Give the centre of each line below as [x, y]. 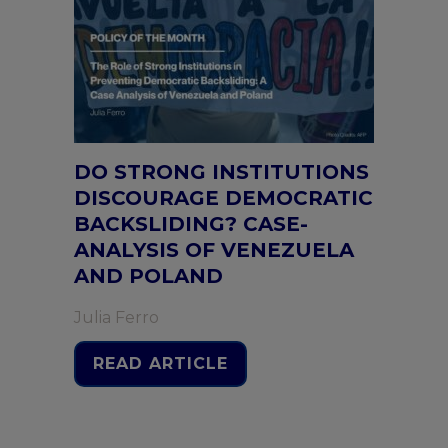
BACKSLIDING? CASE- [191, 224]
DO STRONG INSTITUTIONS [221, 172]
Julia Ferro [116, 317]
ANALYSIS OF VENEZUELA [214, 250]
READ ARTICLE [160, 363]
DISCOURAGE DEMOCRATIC [223, 198]
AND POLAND [148, 276]
